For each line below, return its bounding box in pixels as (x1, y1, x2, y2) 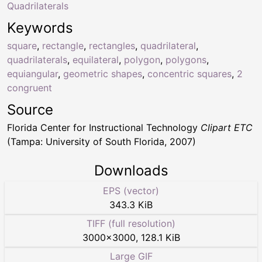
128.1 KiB (140, 232, 180, 243)
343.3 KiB (109, 199, 153, 211)
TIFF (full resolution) (87, 218, 175, 229)
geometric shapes (63, 68, 142, 80)
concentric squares (147, 68, 232, 80)
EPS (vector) (103, 185, 159, 196)
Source (7, 101, 53, 118)
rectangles (89, 40, 135, 51)
